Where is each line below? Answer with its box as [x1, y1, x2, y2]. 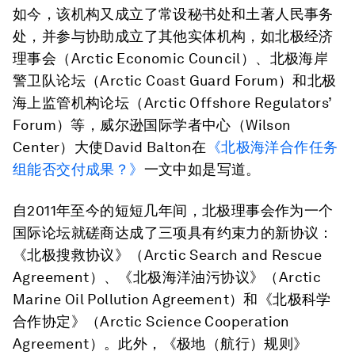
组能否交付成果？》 [13, 161, 144, 177]
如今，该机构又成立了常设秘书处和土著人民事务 [13, 6, 334, 22]
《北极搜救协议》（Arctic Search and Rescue [13, 246, 323, 263]
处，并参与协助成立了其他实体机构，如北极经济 [13, 28, 334, 44]
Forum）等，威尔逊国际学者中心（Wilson [13, 116, 292, 133]
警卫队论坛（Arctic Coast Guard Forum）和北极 [13, 72, 337, 89]
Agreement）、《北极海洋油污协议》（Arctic [13, 269, 322, 285]
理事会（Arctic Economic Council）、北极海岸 [13, 50, 329, 67]
